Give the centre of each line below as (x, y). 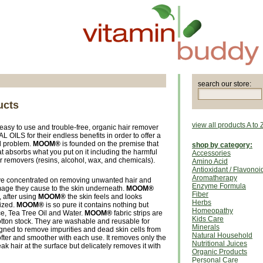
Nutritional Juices (220, 244)
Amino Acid (210, 161)
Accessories (211, 153)
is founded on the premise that (109, 144)
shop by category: (222, 145)
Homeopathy (213, 211)
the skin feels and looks (104, 197)
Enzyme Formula (219, 186)
